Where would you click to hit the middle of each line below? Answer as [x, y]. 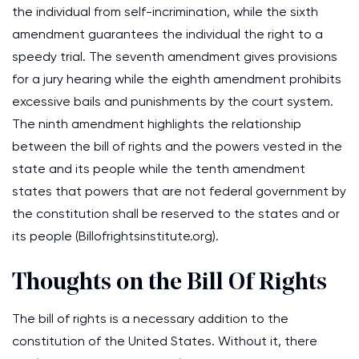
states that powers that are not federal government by [179, 191]
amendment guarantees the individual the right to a [167, 34]
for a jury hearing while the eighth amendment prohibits [177, 79]
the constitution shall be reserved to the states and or [176, 214]
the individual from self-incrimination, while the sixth [165, 12]
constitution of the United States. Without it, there [165, 341]
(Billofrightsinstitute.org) [145, 236]
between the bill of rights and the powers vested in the [177, 146]
